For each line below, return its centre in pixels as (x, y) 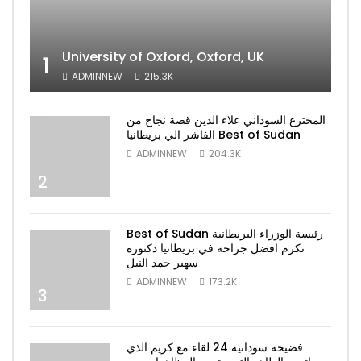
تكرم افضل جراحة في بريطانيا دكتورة (216, 248)
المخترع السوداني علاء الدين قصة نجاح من (226, 120)
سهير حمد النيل (162, 262)
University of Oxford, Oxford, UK (163, 56)
